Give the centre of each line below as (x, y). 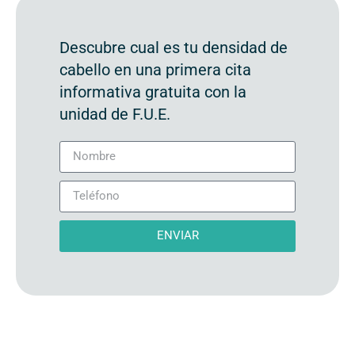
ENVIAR (177, 236)
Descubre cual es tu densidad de (174, 47)
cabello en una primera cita (155, 69)
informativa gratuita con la (153, 92)
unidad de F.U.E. (115, 114)
